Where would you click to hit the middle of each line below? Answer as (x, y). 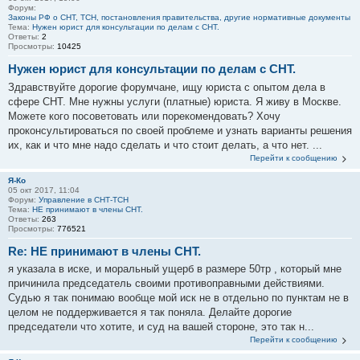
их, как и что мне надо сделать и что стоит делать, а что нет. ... (165, 145)
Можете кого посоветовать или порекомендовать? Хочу (144, 116)
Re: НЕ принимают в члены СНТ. (104, 251)
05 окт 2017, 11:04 (44, 190)
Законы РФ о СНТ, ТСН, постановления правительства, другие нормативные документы (179, 17)
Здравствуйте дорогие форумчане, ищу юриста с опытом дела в (167, 87)
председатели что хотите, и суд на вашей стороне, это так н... (161, 327)
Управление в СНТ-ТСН (84, 199)
